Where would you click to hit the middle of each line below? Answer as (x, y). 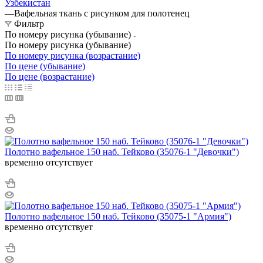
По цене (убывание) (45, 66)
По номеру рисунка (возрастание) (73, 55)
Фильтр (29, 23)
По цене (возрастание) (50, 76)
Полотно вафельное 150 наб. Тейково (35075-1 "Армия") (118, 216)
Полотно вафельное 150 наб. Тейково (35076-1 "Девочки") (122, 151)
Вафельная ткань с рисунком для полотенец (102, 13)
